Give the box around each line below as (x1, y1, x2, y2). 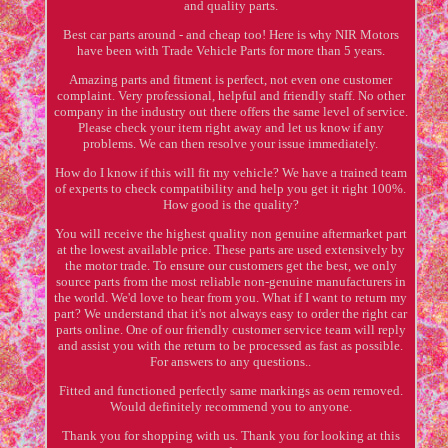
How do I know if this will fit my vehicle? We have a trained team (54, 164, 407, 180)
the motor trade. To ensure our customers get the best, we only (64, 257, 397, 273)
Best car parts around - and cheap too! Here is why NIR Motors (62, 26, 399, 42)
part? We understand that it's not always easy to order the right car (54, 305, 408, 321)
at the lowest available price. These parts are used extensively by (56, 241, 405, 257)
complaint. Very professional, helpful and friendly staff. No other (56, 87, 405, 103)
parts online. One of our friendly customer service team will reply (55, 321, 406, 337)
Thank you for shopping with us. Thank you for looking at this (61, 427, 400, 443)
